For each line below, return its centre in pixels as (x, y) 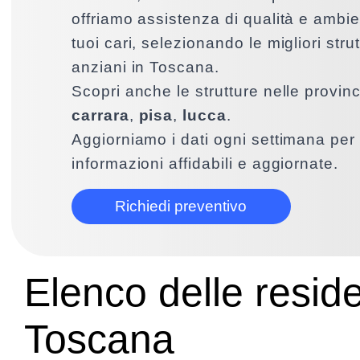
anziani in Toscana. (145, 67)
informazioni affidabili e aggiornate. (205, 164)
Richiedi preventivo (181, 206)
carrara (100, 115)
